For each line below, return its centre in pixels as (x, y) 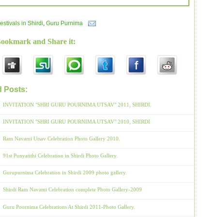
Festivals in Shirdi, (51, 90)
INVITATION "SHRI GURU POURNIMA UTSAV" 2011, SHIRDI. (77, 105)
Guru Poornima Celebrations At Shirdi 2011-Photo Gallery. (69, 207)
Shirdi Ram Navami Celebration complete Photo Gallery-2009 (72, 190)
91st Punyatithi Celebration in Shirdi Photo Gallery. (60, 156)
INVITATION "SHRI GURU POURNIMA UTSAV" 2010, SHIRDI (77, 122)
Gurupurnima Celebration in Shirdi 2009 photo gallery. (65, 173)
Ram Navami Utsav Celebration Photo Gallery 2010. (62, 139)
